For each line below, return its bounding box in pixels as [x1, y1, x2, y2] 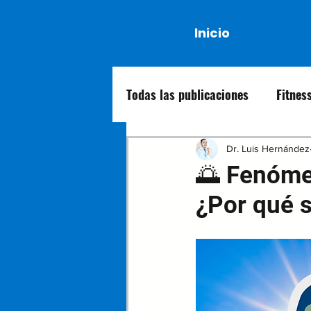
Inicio [194, 24, 230, 42]
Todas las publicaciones [126, 85, 249, 103]
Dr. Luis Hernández [226, 143, 310, 155]
